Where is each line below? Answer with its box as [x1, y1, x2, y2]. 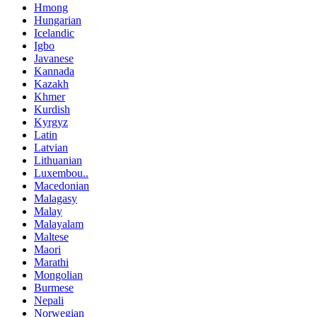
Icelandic [34, 27, 74, 40]
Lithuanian [34, 154, 82, 167]
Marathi [34, 256, 69, 269]
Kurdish [34, 103, 70, 116]
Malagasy [34, 192, 77, 205]
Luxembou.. [34, 167, 88, 180]
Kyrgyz [34, 116, 68, 129]
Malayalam [34, 218, 83, 231]
